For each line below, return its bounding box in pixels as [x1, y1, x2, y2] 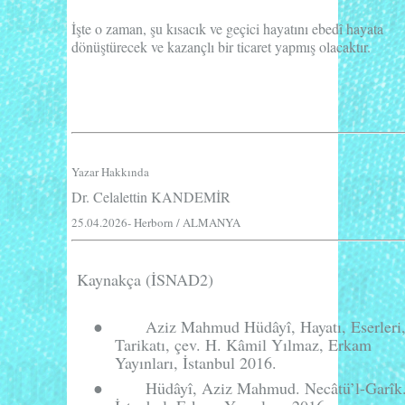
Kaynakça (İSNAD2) [77, 268, 213, 290]
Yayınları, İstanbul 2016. [115, 351, 277, 373]
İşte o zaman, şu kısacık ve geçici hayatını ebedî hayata [71, 18, 383, 38]
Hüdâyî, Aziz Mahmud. [146, 376, 305, 399]
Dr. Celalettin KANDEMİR [71, 186, 231, 206]
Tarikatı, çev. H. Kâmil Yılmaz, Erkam [115, 333, 372, 355]
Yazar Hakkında [71, 163, 149, 180]
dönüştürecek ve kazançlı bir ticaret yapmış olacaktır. [71, 36, 371, 56]
